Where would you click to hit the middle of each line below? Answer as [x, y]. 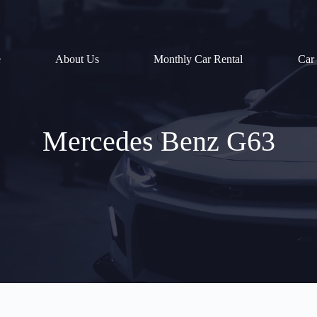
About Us [77, 59]
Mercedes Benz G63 [158, 141]
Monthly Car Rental [198, 59]
